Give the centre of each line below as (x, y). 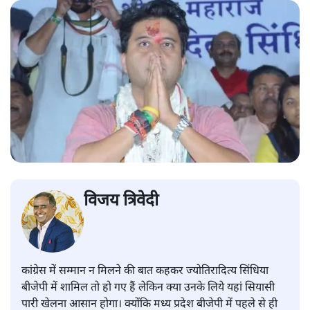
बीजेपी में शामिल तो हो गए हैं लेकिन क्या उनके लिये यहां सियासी (148, 288)
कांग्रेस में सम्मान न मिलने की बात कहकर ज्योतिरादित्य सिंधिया (145, 271)
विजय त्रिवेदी (121, 201)
